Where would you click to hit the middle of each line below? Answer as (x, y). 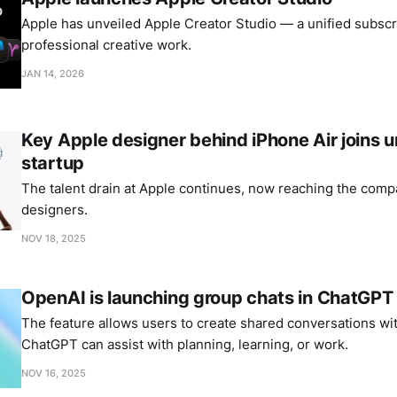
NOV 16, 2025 (54, 374)
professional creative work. (106, 45)
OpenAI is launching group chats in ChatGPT (207, 298)
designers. (54, 210)
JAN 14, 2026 (53, 74)
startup (53, 163)
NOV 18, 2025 (54, 239)
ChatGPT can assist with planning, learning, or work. (185, 345)
